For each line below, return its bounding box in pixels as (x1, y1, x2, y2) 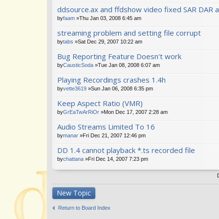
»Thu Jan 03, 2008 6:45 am (75, 15, 141, 21)
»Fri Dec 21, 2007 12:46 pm (78, 132, 146, 138)
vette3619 (63, 85, 87, 91)
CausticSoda (63, 62, 93, 68)
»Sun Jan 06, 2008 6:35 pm (87, 85, 153, 91)
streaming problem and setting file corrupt (57, 27, 201, 38)
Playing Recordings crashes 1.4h (57, 74, 166, 85)
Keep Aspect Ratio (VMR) (57, 98, 143, 108)
